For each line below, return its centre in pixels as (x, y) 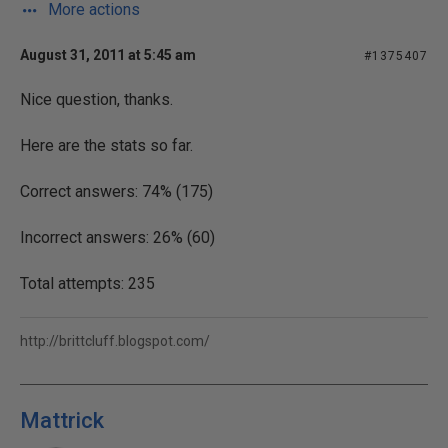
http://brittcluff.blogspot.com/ (115, 341)
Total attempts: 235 (87, 283)
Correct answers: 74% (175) (116, 191)
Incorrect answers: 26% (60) (117, 237)
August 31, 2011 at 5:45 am (108, 55)
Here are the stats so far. (106, 145)
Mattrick (62, 420)
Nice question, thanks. (96, 99)
